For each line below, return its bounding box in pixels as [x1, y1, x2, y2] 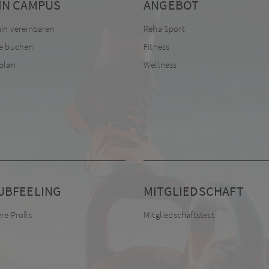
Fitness [144, 40, 170, 52]
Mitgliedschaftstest [144, 208, 214, 220]
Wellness [144, 58, 177, 70]
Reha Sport [144, 22, 185, 34]
